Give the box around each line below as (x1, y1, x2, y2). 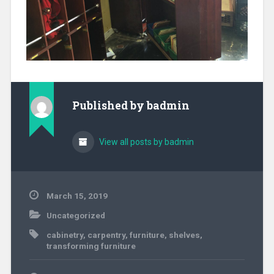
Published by (72, 98, 147, 113)
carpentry (87, 230, 125, 240)
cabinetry (46, 230, 83, 240)
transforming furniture (46, 241, 136, 251)
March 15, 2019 (46, 191, 108, 201)
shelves (168, 230, 200, 240)
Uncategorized (46, 210, 105, 221)
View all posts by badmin (97, 137, 194, 147)
